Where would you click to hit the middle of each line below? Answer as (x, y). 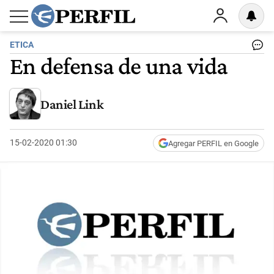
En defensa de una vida (119, 65)
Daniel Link (72, 104)
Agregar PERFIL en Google (213, 143)
